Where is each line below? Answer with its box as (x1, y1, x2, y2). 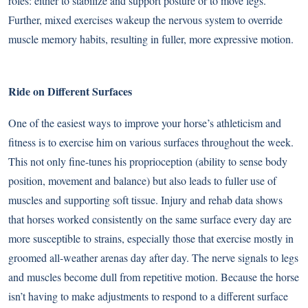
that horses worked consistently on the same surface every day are (8, 212, 291, 227)
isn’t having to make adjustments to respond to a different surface (8, 289, 288, 304)
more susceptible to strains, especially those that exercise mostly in (8, 231, 294, 246)
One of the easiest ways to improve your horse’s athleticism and (8, 115, 281, 131)
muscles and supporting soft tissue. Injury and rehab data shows (8, 192, 283, 208)
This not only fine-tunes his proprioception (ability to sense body (8, 154, 287, 169)
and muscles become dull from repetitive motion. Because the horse (8, 269, 299, 285)
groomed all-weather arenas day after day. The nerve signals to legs (8, 250, 298, 265)
